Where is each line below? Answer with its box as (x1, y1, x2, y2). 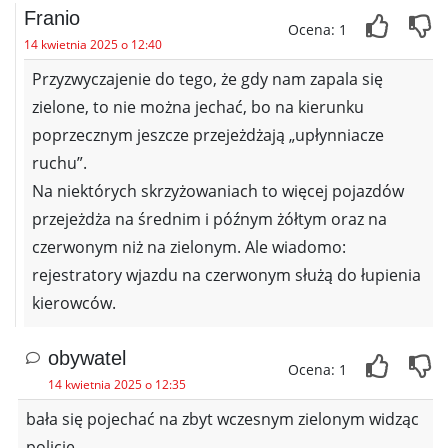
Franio (24, 7, 80, 30)
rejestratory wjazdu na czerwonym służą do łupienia (32, 264, 421, 287)
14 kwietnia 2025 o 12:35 (48, 376, 186, 394)
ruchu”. (32, 152, 87, 175)
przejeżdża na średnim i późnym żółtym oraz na (32, 208, 387, 231)
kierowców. (32, 292, 116, 315)
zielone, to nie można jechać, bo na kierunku (32, 96, 364, 119)
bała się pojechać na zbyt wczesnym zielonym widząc (26, 408, 419, 431)
